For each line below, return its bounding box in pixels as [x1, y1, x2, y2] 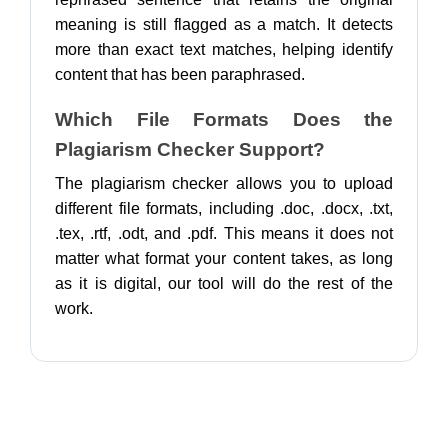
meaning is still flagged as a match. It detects [55, 16, 393, 33]
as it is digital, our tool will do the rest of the [55, 275, 393, 292]
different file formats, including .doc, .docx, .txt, [55, 200, 393, 217]
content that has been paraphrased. [55, 66, 305, 83]
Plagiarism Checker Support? [55, 139, 325, 160]
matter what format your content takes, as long [55, 250, 393, 267]
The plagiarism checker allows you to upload [55, 175, 393, 192]
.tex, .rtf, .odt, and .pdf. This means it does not [55, 225, 393, 242]
